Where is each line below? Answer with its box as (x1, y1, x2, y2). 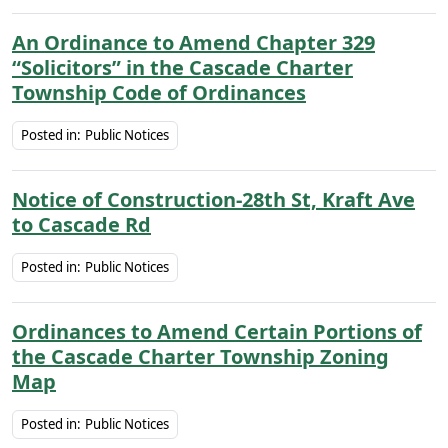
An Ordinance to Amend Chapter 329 (12, 29, 375, 56)
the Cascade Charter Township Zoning (12, 343, 389, 370)
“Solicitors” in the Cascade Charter (12, 54, 353, 81)
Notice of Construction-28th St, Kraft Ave (12, 186, 415, 213)
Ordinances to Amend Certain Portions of (12, 318, 422, 345)
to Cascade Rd (12, 211, 151, 238)
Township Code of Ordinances (12, 79, 306, 106)
